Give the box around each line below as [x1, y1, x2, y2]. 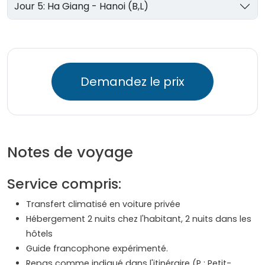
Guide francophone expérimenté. [26, 243, 168, 255]
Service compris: [7, 174, 121, 194]
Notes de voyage [7, 142, 133, 163]
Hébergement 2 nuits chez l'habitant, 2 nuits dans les [26, 213, 251, 225]
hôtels [26, 228, 55, 240]
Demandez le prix [80, 73, 185, 91]
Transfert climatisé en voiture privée [26, 198, 180, 211]
